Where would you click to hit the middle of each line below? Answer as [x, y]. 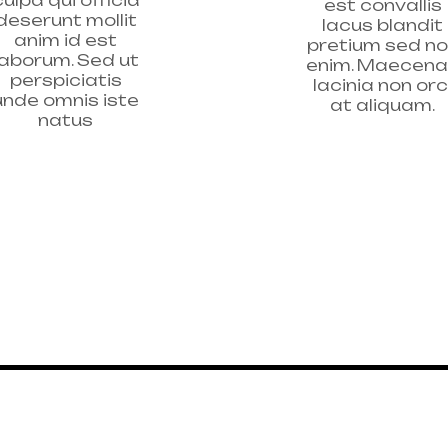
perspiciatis [65, 79]
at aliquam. [382, 104]
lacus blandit [382, 24]
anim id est [65, 39]
